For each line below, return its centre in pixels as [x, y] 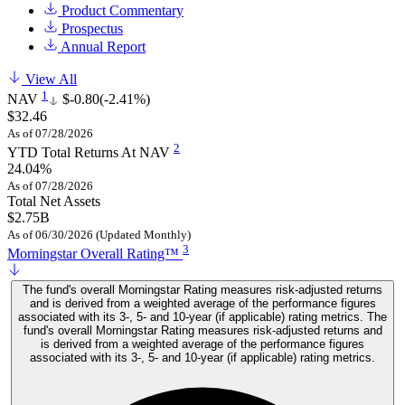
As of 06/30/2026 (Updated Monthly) [99, 234]
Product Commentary [121, 11]
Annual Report [102, 47]
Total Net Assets [54, 201]
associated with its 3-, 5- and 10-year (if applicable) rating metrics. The [202, 317]
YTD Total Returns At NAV [90, 152]
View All [49, 80]
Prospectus [90, 29]
